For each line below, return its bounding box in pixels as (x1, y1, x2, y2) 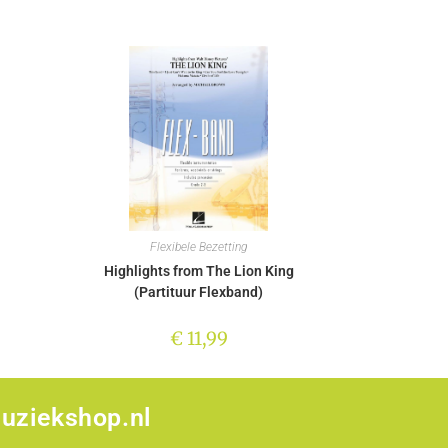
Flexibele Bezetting (150, 239, 247, 254)
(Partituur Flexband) (134, 283, 263, 300)
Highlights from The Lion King (103, 262, 294, 279)
